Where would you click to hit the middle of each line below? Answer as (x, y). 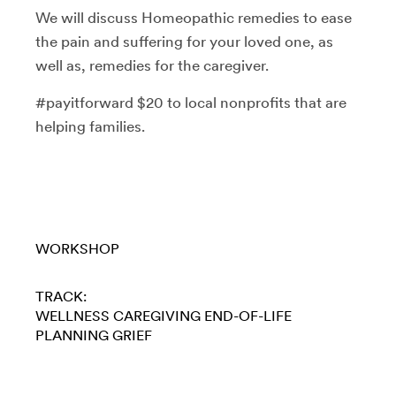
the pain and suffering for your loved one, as (184, 41)
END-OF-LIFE (248, 316)
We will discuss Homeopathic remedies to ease (194, 17)
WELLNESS (72, 316)
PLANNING (72, 335)
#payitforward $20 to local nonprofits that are (191, 102)
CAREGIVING (157, 316)
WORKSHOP (77, 248)
